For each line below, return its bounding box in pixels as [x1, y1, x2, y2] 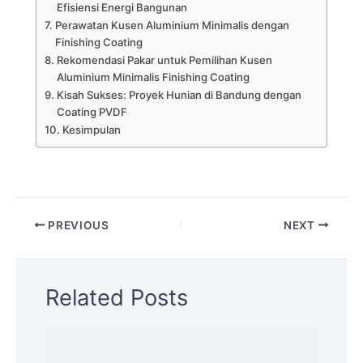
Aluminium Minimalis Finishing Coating [56, 70, 250, 84]
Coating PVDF [56, 105, 127, 119]
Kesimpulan [62, 123, 121, 137]
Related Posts [45, 284, 189, 312]
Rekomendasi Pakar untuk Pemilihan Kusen [56, 53, 272, 67]
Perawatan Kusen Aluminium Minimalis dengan [54, 19, 289, 32]
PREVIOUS [45, 218, 109, 232]
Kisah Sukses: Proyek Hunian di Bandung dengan [56, 88, 301, 102]
